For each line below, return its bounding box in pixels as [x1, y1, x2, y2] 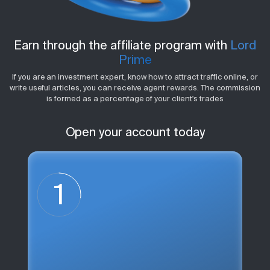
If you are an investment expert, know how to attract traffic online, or [11, 72, 259, 81]
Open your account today [65, 124, 205, 139]
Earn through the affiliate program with [14, 37, 230, 52]
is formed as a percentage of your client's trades [46, 93, 224, 103]
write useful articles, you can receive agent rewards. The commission [9, 83, 261, 92]
